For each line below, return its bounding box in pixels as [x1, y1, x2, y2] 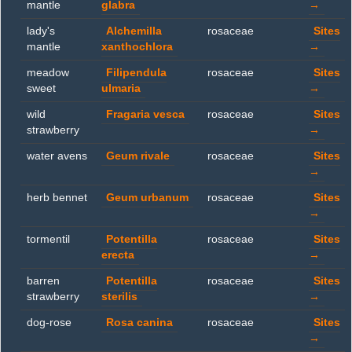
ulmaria [101, 82, 141, 94]
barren [27, 275, 60, 287]
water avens [27, 150, 87, 162]
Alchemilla [106, 25, 162, 37]
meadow [27, 67, 69, 79]
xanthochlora [101, 41, 173, 53]
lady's [27, 25, 55, 37]
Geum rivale [106, 150, 170, 162]
